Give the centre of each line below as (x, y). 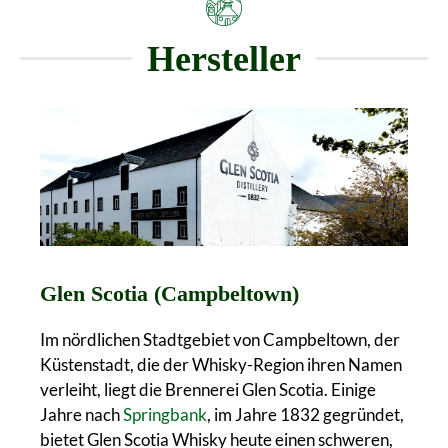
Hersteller (224, 58)
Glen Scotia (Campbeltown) (169, 293)
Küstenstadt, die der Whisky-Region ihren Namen (221, 364)
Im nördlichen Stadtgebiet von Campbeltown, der (220, 339)
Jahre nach (81, 414)
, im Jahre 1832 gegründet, (305, 414)
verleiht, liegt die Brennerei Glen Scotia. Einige (208, 389)
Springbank (165, 414)
